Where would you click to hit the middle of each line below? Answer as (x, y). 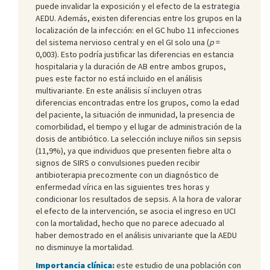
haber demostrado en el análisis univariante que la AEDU (136, 235)
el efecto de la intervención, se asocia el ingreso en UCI (136, 211)
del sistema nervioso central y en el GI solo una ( (122, 42)
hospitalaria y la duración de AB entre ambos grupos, (131, 66)
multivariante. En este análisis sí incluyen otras (119, 90)
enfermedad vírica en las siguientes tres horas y (123, 187)
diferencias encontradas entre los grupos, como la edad (137, 102)
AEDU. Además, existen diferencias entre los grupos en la (139, 18)
